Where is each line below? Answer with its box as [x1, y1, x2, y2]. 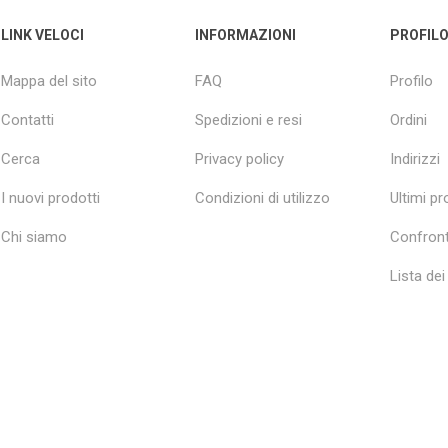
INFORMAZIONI [195, 27, 297, 44]
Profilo [389, 72, 433, 91]
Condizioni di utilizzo [195, 189, 331, 208]
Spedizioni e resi [195, 111, 303, 130]
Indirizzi [389, 150, 440, 169]
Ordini [389, 111, 427, 130]
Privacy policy [195, 150, 285, 169]
